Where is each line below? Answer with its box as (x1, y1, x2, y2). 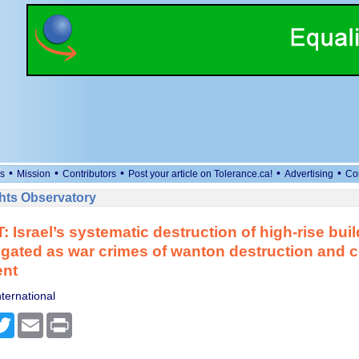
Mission (17, 168, 50, 179)
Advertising (284, 168, 333, 179)
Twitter (14, 313, 48, 325)
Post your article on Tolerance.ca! (128, 168, 272, 179)
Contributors (63, 168, 116, 179)
